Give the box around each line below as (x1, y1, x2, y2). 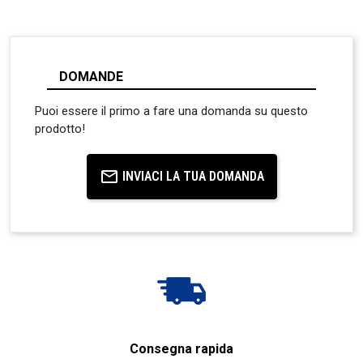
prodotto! (35, 121, 85, 136)
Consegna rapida (130, 340, 233, 357)
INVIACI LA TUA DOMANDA (122, 168, 264, 184)
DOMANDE (59, 68, 123, 84)
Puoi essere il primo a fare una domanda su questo (35, 103, 308, 118)
